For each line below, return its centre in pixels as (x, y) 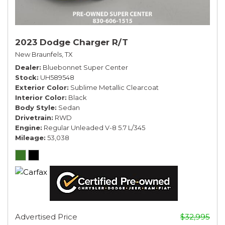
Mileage (29, 137)
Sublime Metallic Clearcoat (115, 87)
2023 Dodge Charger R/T (72, 42)
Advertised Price (46, 216)
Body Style (35, 107)
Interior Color (40, 97)
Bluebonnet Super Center (85, 67)
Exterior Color (41, 87)
